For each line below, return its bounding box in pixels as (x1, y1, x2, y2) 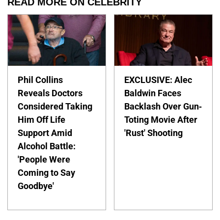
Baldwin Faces (124, 88, 182, 99)
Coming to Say (18, 167, 75, 178)
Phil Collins (18, 75, 63, 85)
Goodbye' (18, 181, 54, 192)
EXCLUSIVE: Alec (124, 75, 192, 85)
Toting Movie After (124, 114, 198, 125)
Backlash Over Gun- (124, 101, 202, 112)
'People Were (18, 154, 70, 165)
